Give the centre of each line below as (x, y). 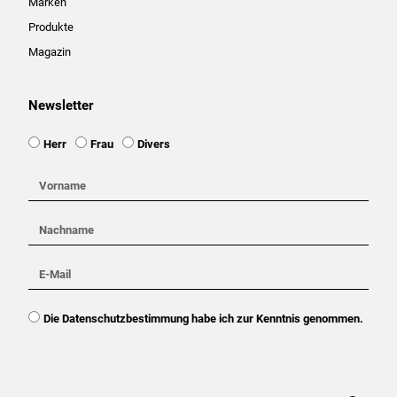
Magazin (49, 51)
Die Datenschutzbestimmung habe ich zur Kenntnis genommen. (203, 318)
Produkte (51, 27)
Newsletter (60, 105)
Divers (153, 144)
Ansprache (55, 141)
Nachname (54, 227)
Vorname (51, 183)
